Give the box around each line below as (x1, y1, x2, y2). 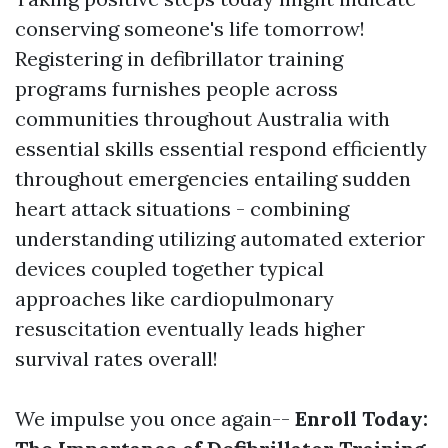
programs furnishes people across (15, 76, 338, 101)
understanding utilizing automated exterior (15, 226, 425, 251)
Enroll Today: (295, 406, 428, 431)
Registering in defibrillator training (15, 46, 343, 71)
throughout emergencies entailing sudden (15, 166, 411, 191)
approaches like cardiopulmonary (15, 286, 334, 311)
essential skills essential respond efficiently (15, 136, 427, 161)
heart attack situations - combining (15, 196, 349, 221)
